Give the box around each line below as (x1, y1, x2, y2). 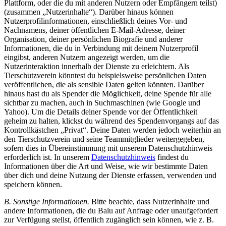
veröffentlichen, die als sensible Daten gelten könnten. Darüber (4, 80, 204, 89)
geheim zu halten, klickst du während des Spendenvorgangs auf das (4, 116, 219, 125)
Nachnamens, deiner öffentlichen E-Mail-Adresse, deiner (4, 25, 185, 34)
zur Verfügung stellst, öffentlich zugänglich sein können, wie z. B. (4, 215, 214, 224)
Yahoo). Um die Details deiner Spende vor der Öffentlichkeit (4, 107, 197, 116)
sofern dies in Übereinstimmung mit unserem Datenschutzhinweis (4, 143, 212, 152)
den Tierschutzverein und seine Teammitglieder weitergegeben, (4, 134, 204, 143)
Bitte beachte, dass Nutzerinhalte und (89, 197, 209, 206)
